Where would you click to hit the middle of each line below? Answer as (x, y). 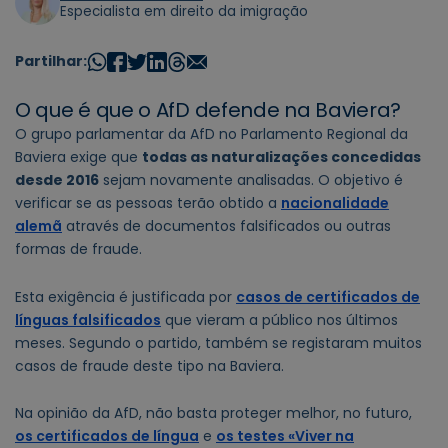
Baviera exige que (78, 157)
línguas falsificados (88, 319)
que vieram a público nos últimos (279, 319)
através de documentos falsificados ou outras (226, 226)
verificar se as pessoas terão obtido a (148, 203)
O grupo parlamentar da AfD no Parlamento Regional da (211, 134)
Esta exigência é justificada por (125, 296)
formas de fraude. (78, 249)
